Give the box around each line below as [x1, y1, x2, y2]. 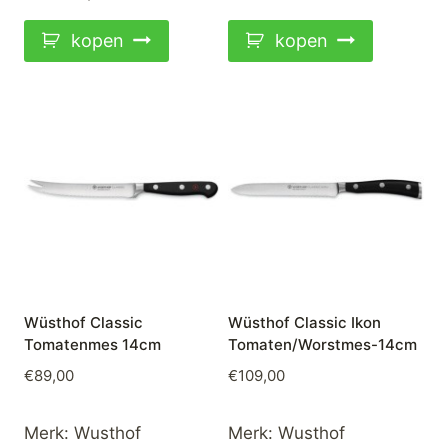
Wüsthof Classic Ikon [228, 313, 381, 333]
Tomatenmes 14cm [24, 335, 161, 355]
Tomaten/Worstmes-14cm [228, 335, 417, 355]
